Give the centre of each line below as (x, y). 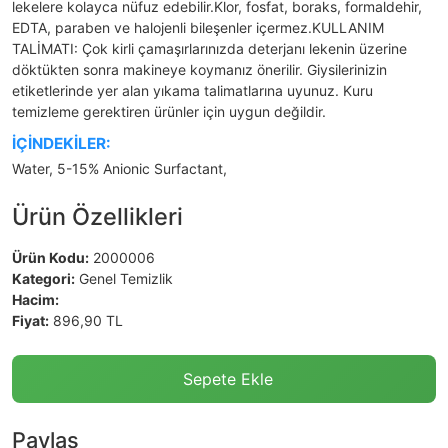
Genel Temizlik (124, 279)
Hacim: (35, 300)
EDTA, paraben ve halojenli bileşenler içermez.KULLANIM (198, 28)
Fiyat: (30, 321)
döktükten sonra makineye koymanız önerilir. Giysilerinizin (199, 70)
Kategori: (43, 279)
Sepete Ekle (228, 379)
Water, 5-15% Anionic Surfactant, (119, 169)
